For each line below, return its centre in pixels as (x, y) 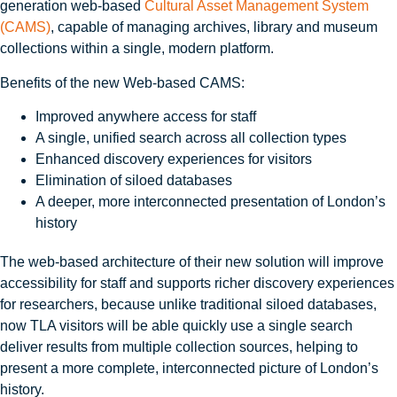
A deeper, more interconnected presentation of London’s (210, 202)
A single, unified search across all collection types (193, 138)
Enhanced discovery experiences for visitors (175, 160)
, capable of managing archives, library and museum (214, 27)
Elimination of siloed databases (136, 181)
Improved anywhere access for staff (148, 117)
